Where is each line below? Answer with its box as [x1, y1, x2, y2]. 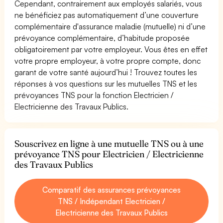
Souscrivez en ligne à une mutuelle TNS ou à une [14, 137, 204, 149]
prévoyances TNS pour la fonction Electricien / [14, 90, 174, 100]
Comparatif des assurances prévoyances [42, 184, 181, 195]
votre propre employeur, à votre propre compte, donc [14, 55, 201, 66]
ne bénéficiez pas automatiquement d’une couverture [14, 9, 199, 20]
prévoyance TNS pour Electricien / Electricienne [14, 148, 204, 160]
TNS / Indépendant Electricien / [57, 196, 166, 206]
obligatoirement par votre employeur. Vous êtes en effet [14, 44, 208, 54]
